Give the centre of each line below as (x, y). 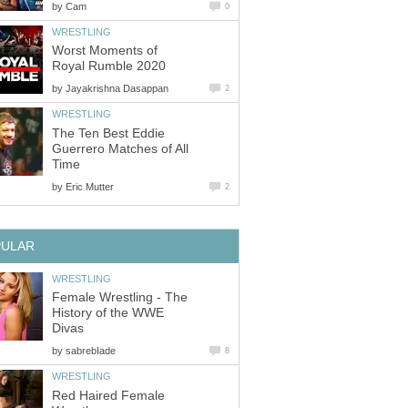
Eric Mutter (90, 186)
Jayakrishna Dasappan (117, 89)
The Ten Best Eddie (108, 133)
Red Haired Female (108, 395)
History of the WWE (108, 313)
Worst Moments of (105, 51)
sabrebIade (91, 351)
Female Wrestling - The (120, 298)
